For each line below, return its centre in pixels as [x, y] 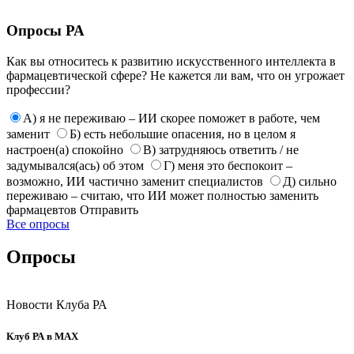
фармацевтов [41, 209]
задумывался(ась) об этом [75, 165]
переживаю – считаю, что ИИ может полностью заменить [162, 195]
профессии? [38, 89]
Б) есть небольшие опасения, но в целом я [183, 134]
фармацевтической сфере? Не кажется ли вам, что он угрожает [175, 75]
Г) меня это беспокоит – [228, 165]
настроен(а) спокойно [65, 149]
